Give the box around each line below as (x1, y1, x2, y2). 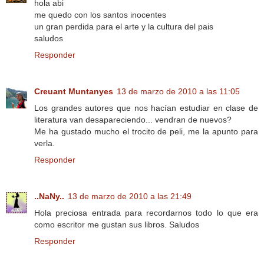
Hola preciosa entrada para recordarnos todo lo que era (34, 207, 258, 217)
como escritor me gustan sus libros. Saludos (34, 219, 199, 229)
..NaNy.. (34, 191, 64, 201)
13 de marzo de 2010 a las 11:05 (117, 86, 240, 96)
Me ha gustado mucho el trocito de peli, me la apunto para (34, 126, 258, 136)
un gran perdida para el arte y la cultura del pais (34, 21, 213, 31)
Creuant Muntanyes (34, 86, 113, 96)
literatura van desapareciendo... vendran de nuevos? (34, 114, 232, 124)
